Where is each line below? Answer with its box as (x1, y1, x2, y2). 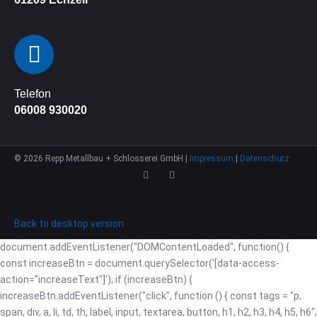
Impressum (190, 154, 234, 163)
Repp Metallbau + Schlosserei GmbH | (45, 154, 190, 163)
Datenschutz (240, 154, 289, 163)
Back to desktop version (14, 218, 124, 229)
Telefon (14, 88, 51, 100)
